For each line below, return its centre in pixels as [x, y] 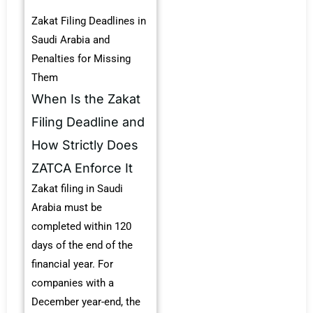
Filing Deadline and [88, 122]
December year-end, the [86, 301]
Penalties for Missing [81, 58]
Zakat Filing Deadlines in [89, 21]
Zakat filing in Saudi [77, 188]
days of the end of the [82, 245]
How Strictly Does [85, 145]
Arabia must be [67, 207]
